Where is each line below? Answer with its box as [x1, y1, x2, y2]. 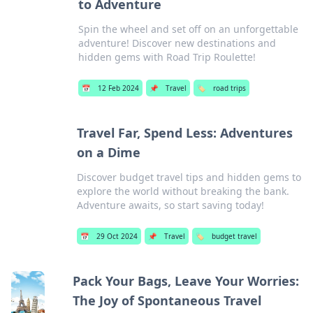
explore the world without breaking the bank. [76, 184, 289, 198]
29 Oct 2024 [96, 231, 138, 241]
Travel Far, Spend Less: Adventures [76, 124, 293, 141]
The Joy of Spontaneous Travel [73, 292, 262, 309]
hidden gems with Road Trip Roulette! [78, 50, 256, 64]
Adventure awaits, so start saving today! [76, 198, 264, 212]
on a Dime [76, 144, 140, 161]
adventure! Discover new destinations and [78, 36, 276, 50]
